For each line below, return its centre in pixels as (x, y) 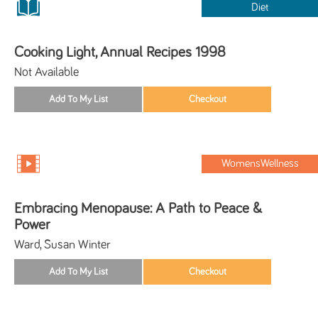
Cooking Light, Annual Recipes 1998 (120, 52)
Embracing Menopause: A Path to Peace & (138, 208)
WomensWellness (260, 163)
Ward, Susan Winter (62, 245)
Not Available (46, 72)
